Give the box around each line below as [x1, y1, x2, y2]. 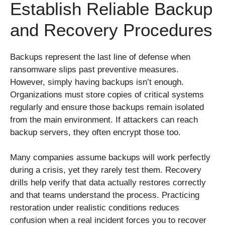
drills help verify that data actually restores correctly [10, 178, 206, 188]
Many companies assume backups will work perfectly [10, 153, 210, 163]
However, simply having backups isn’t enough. [10, 77, 184, 87]
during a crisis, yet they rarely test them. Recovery [10, 165, 201, 175]
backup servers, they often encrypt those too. [10, 127, 181, 137]
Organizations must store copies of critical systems [10, 89, 204, 99]
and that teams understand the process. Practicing [10, 190, 199, 200]
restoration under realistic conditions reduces [10, 203, 179, 213]
